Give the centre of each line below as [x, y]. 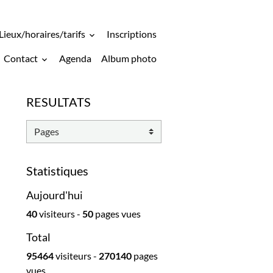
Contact [22, 58]
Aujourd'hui [55, 195]
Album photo [129, 58]
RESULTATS [58, 102]
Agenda [75, 58]
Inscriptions [132, 34]
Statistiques [57, 171]
